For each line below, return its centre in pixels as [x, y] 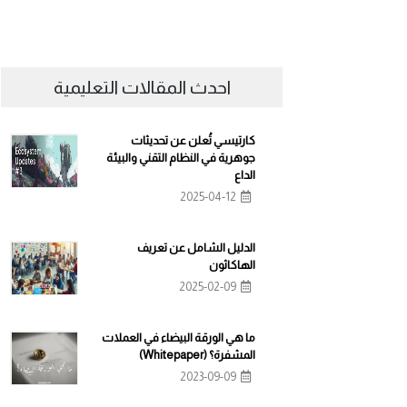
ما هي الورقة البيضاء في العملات [179, 338]
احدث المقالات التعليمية [142, 87]
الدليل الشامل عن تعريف [196, 248]
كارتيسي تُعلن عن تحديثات [193, 140]
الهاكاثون [232, 265]
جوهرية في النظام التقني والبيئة [181, 158]
